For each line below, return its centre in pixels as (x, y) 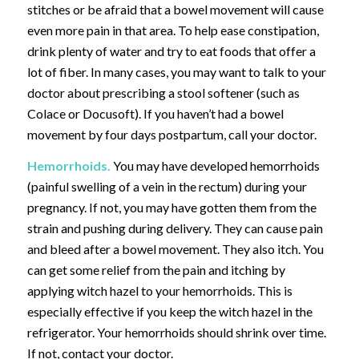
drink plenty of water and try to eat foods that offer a (171, 50)
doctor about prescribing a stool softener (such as (163, 92)
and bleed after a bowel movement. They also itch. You (175, 249)
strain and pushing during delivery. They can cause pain (175, 228)
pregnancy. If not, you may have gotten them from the (171, 208)
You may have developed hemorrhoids (215, 166)
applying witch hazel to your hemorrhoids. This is (159, 291)
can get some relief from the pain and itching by (156, 270)
